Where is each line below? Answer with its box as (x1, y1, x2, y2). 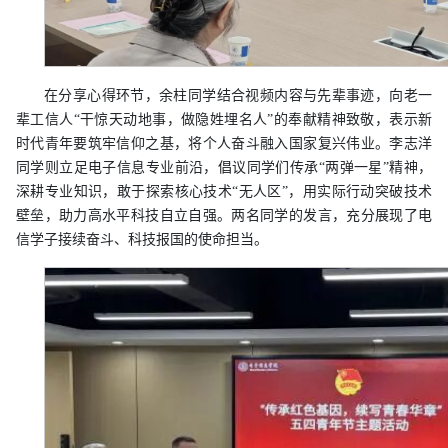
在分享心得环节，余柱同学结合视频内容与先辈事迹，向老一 (44, 88, 432, 104)
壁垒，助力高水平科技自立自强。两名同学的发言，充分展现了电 (16, 208, 432, 224)
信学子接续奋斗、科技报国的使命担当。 (16, 232, 268, 248)
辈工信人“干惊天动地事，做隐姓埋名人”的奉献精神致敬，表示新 (16, 112, 432, 128)
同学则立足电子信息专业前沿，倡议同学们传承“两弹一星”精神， (16, 160, 432, 176)
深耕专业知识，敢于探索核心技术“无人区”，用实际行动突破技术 (16, 184, 432, 200)
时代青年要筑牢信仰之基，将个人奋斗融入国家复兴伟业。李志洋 (16, 136, 432, 152)
